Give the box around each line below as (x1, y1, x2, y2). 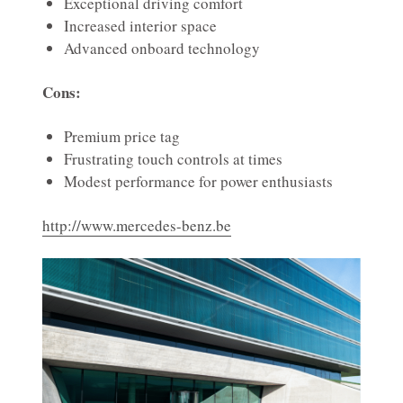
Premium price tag (64, 126, 180, 148)
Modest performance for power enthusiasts (64, 171, 333, 193)
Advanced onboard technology (64, 38, 260, 59)
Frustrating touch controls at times (64, 148, 282, 170)
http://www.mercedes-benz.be (42, 215, 231, 237)
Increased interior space (64, 15, 217, 37)
